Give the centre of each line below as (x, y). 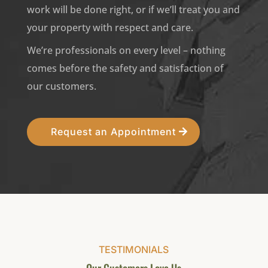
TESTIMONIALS (134, 249)
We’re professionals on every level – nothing (126, 50)
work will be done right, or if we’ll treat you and (133, 10)
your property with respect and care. (110, 28)
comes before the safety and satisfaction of (125, 68)
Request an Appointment (113, 132)
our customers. (61, 86)
